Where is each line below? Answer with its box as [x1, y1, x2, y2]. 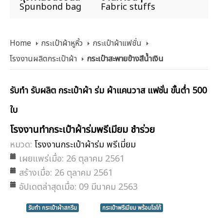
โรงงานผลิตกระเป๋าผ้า [10, 53, 77, 65]
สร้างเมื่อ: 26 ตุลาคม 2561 [19, 166, 113, 180]
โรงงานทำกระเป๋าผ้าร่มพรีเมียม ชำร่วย [10, 122, 155, 137]
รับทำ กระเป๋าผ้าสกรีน [28, 203, 77, 212]
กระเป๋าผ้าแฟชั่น [92, 37, 142, 49]
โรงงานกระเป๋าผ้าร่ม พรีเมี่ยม [35, 138, 136, 151]
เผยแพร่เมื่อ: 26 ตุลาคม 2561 [19, 152, 125, 165]
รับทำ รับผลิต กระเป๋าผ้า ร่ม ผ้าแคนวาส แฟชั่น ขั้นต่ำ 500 [10, 84, 207, 98]
